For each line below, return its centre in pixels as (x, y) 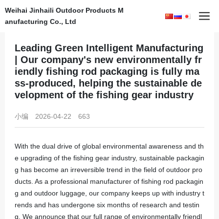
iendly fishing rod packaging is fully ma (107, 71)
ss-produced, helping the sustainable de (108, 83)
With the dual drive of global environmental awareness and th (109, 146)
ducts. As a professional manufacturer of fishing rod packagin (109, 181)
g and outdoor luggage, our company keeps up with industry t (109, 193)
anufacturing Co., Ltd (41, 22)
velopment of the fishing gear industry (104, 95)
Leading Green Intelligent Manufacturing (109, 48)
